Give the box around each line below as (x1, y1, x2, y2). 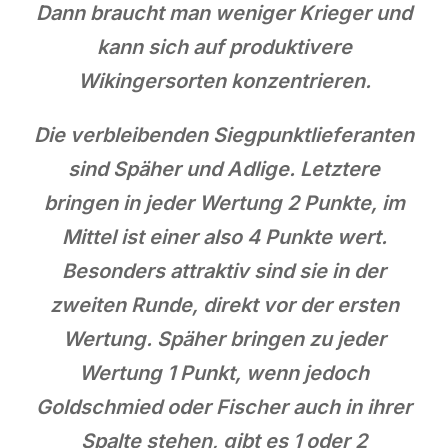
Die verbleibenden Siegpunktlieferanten (34, 122, 414, 147)
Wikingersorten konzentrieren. (77, 68, 371, 93)
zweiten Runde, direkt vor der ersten (49, 292, 399, 317)
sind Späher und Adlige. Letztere (68, 156, 380, 181)
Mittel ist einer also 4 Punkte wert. (61, 224, 387, 249)
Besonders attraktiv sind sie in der (62, 258, 386, 283)
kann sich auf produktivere (96, 34, 352, 59)
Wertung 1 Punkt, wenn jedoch (79, 360, 369, 385)
